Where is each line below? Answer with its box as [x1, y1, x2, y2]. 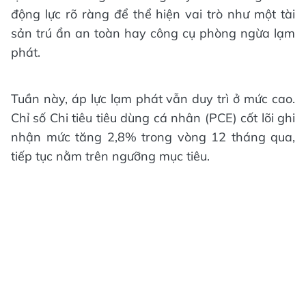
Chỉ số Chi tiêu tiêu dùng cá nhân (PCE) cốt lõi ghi [11, 110, 295, 126]
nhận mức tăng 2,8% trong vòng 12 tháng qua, [11, 129, 295, 145]
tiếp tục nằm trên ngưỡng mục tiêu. [11, 148, 210, 165]
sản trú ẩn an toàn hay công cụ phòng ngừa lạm [11, 25, 295, 42]
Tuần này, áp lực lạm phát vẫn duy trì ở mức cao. [11, 91, 295, 107]
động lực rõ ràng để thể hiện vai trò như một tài [11, 6, 295, 23]
